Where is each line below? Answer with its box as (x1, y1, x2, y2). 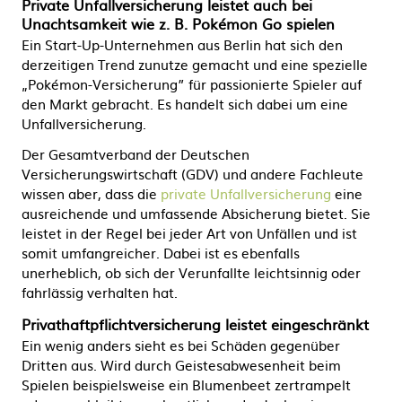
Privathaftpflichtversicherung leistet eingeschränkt (22, 313, 369, 335)
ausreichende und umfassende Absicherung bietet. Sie (22, 203, 371, 223)
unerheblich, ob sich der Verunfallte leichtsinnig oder (22, 262, 361, 283)
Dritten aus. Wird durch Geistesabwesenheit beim (22, 354, 341, 375)
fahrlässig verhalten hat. (22, 282, 178, 302)
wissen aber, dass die (22, 183, 161, 204)
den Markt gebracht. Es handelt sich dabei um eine (22, 93, 348, 114)
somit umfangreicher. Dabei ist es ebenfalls (22, 242, 300, 263)
